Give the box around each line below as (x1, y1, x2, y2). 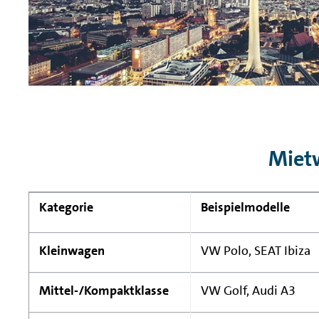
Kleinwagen (39, 242, 105, 260)
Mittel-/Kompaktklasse (39, 282, 169, 300)
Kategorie (39, 199, 93, 216)
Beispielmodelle (201, 199, 290, 216)
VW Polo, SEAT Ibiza (201, 242, 310, 260)
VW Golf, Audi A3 (201, 282, 296, 300)
